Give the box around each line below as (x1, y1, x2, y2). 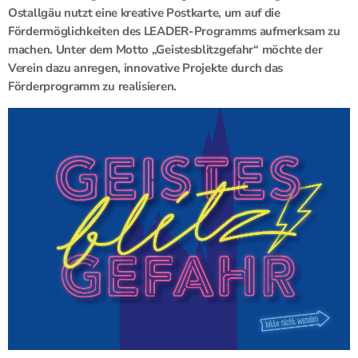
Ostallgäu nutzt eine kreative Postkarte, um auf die (8, 4, 280, 21)
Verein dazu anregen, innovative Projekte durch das (8, 59, 284, 76)
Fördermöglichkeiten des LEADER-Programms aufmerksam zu (8, 22, 340, 39)
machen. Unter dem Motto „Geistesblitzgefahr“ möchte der (8, 41, 323, 58)
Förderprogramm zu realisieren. (8, 78, 177, 94)
